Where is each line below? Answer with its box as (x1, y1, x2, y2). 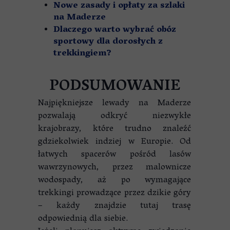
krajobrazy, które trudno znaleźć (38, 121, 191, 138)
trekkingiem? (53, 46, 111, 62)
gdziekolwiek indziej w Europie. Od (38, 134, 191, 150)
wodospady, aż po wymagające (38, 172, 191, 189)
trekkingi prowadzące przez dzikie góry (38, 185, 191, 202)
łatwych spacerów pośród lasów (38, 147, 191, 163)
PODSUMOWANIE (49, 73, 180, 101)
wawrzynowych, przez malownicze (38, 160, 191, 176)
